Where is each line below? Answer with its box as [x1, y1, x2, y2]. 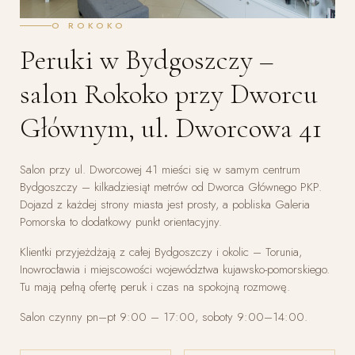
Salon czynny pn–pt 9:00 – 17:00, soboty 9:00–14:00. [20, 307, 307, 326]
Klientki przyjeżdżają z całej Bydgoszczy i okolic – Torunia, [20, 242, 302, 261]
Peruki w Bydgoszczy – [20, 42, 274, 77]
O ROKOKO [52, 18, 126, 32]
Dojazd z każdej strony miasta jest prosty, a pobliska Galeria [20, 195, 310, 213]
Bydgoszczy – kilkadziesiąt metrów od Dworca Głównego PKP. [20, 177, 322, 196]
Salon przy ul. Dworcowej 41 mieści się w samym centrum [20, 160, 300, 178]
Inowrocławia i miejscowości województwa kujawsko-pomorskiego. [20, 260, 330, 278]
